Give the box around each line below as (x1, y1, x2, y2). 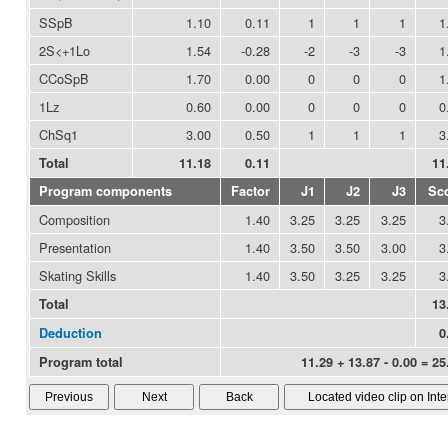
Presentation (39, 238, 111, 258)
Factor (231, 182, 270, 201)
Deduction (39, 324, 102, 343)
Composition (39, 210, 110, 230)
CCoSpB (39, 69, 89, 89)
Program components (39, 182, 172, 201)
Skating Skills (39, 266, 116, 286)
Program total (39, 353, 123, 372)
